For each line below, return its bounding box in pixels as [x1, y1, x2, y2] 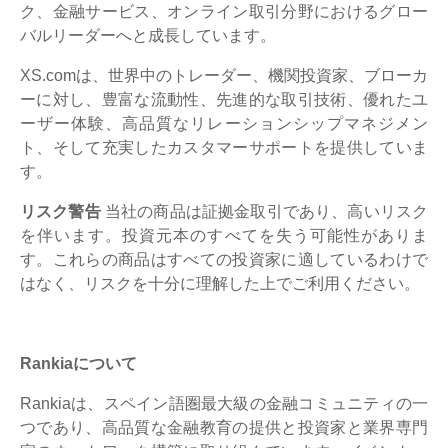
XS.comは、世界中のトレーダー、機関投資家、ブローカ [20, 66, 428, 84]
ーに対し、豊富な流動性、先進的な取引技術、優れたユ [20, 90, 428, 108]
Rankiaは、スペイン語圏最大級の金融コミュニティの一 [20, 394, 428, 412]
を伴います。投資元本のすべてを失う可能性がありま [20, 226, 428, 244]
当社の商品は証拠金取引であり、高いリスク [100, 202, 429, 220]
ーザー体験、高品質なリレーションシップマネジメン [20, 114, 428, 132]
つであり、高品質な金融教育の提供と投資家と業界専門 [20, 418, 428, 436]
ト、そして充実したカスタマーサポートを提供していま [20, 138, 428, 156]
